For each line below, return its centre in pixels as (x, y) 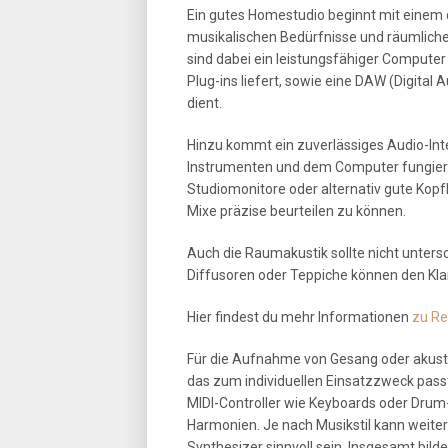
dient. (204, 103)
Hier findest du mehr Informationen (299, 317)
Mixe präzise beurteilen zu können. (296, 211)
